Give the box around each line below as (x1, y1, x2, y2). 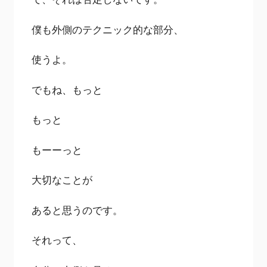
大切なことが (32, 173, 93, 187)
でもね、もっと (32, 82, 103, 97)
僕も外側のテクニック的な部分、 (32, 22, 184, 36)
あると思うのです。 (32, 203, 123, 217)
